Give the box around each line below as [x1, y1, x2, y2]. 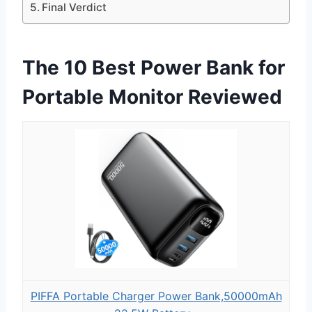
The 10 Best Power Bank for [22, 55, 285, 79]
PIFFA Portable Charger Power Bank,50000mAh [30, 288, 282, 303]
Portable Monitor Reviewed [22, 84, 282, 109]
